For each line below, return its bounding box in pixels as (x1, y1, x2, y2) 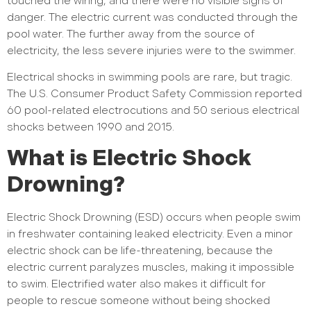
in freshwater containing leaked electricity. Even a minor (7, 228, 293, 242)
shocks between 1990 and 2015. (7, 120, 174, 134)
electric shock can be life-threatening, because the (7, 244, 273, 258)
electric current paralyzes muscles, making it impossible (7, 261, 294, 275)
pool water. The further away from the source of (7, 27, 255, 41)
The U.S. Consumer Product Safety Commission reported (7, 87, 302, 101)
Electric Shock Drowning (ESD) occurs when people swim (7, 211, 301, 225)
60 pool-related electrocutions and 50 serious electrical (7, 103, 299, 117)
